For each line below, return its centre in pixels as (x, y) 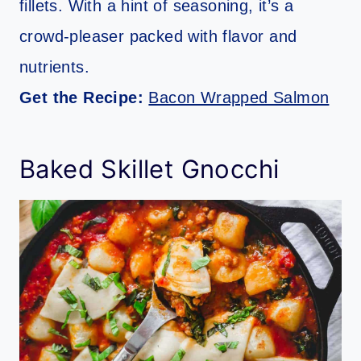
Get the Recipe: (84, 98)
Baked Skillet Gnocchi (149, 168)
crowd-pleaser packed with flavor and (158, 37)
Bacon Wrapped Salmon (239, 98)
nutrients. (55, 67)
